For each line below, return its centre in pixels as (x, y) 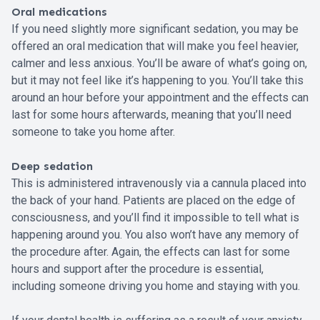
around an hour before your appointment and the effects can (160, 97)
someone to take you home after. (93, 131)
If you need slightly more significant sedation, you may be (155, 29)
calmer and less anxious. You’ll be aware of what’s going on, (159, 63)
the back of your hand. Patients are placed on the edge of (154, 200)
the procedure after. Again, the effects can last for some (151, 251)
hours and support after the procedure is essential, (137, 269)
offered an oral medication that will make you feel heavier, (155, 46)
